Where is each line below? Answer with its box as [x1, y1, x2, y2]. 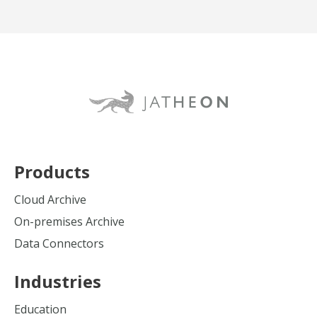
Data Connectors [14, 236, 104, 251]
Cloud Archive [14, 192, 86, 207]
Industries [14, 270, 101, 293]
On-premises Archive [14, 214, 125, 229]
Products [14, 160, 90, 183]
